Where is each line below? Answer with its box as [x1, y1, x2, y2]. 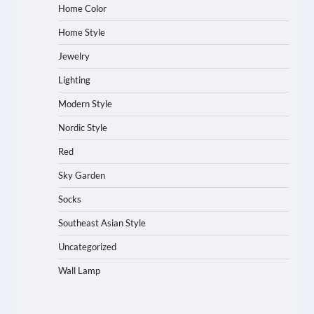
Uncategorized [58, 240, 116, 252]
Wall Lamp [58, 264, 100, 276]
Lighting [58, 74, 90, 86]
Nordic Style [58, 121, 107, 133]
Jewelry [58, 50, 90, 62]
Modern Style [58, 97, 112, 109]
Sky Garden [58, 169, 105, 181]
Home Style [58, 26, 105, 38]
